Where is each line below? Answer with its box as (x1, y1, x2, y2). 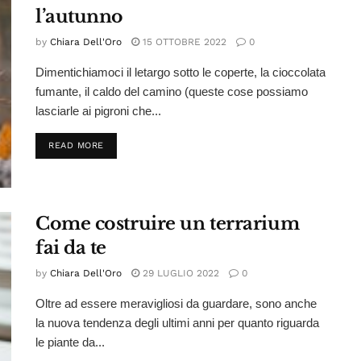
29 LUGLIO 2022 (139, 268, 219, 280)
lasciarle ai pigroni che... (35, 104, 161, 118)
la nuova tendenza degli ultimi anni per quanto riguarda (35, 316, 319, 330)
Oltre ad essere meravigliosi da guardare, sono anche (35, 297, 317, 311)
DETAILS (102, 139, 143, 151)
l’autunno (35, 6, 124, 28)
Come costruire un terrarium (35, 213, 300, 235)
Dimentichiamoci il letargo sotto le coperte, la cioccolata (35, 65, 326, 80)
